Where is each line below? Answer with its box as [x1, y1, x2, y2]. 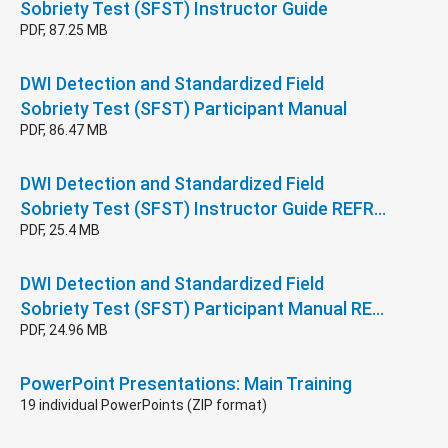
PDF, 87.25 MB [20, 21, 108, 38]
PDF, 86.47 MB [20, 121, 108, 138]
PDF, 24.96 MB [20, 321, 108, 338]
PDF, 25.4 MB [20, 221, 100, 238]
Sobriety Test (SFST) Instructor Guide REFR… [20, 197, 386, 219]
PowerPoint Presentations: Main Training [20, 372, 352, 394]
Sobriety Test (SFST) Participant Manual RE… [20, 297, 384, 319]
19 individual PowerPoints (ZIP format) [20, 396, 267, 413]
